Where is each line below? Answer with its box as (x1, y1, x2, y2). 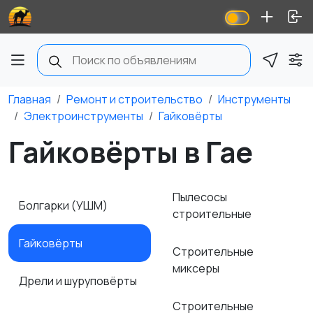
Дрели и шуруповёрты (19, 273, 139, 289)
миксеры (173, 261, 221, 276)
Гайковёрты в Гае (8, 132, 253, 171)
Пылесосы (173, 189, 227, 205)
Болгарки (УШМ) (19, 198, 110, 213)
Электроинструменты (24, 108, 143, 124)
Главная (8, 92, 51, 107)
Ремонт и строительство (66, 92, 203, 107)
